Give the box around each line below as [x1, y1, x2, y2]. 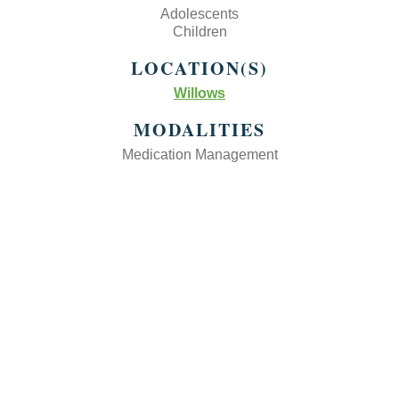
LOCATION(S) [131, 55, 268, 81]
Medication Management [121, 147, 278, 162]
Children [172, 24, 227, 39]
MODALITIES [134, 117, 265, 142]
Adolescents [160, 6, 239, 21]
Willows [174, 85, 225, 101]
